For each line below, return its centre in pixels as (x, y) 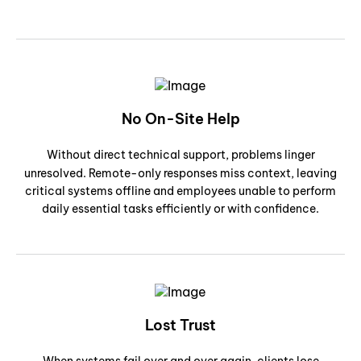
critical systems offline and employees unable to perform (180, 191)
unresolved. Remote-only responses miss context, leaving (180, 173)
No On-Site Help (180, 118)
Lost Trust (180, 326)
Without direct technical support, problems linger (180, 154)
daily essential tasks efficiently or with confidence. (180, 208)
